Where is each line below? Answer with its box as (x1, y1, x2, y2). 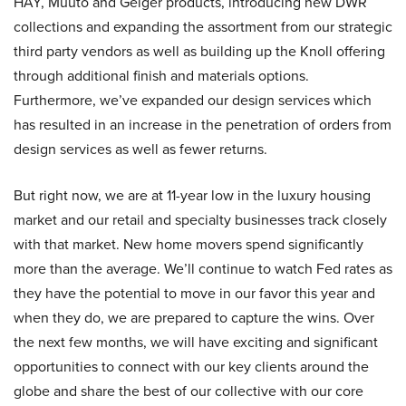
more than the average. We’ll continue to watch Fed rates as (14, 258, 392, 279)
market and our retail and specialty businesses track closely (14, 209, 387, 230)
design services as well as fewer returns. (14, 139, 267, 159)
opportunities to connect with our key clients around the (14, 356, 369, 377)
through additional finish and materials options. (14, 65, 309, 86)
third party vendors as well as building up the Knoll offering (14, 41, 385, 62)
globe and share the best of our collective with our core (14, 381, 363, 401)
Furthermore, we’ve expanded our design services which (14, 90, 372, 111)
